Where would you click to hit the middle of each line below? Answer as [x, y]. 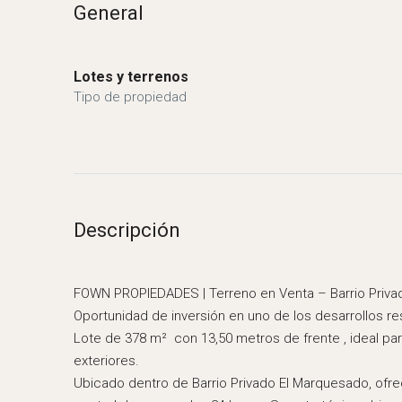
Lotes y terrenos [131, 77]
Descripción [127, 230]
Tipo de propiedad [130, 97]
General [109, 13]
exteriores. [106, 361]
